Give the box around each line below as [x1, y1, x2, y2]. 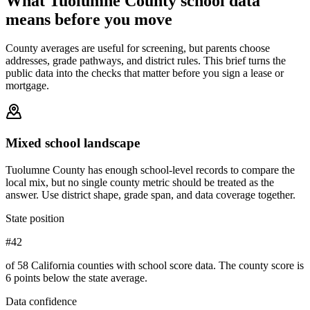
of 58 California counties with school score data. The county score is [6, 259, 304, 271]
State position [6, 212, 64, 224]
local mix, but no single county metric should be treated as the [6, 176, 274, 188]
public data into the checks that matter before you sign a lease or [6, 67, 284, 80]
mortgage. [6, 80, 49, 92]
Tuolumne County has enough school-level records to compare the [6, 163, 295, 176]
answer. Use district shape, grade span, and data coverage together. [6, 188, 295, 201]
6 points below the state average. [6, 271, 147, 284]
